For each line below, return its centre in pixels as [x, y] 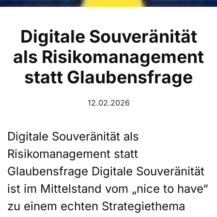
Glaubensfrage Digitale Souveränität [106, 171]
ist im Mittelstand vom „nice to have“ [108, 188]
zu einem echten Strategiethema [96, 206]
